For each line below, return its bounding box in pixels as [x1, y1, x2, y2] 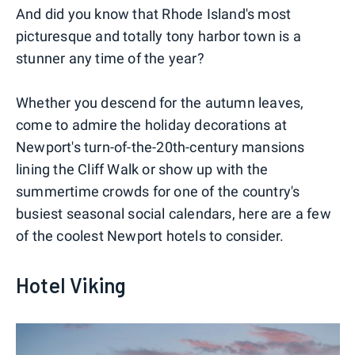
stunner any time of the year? [16, 49, 204, 67]
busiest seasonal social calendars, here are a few [16, 204, 331, 222]
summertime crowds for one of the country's [16, 182, 300, 200]
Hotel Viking [16, 272, 127, 297]
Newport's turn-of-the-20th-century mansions [16, 138, 305, 155]
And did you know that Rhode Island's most [16, 5, 292, 22]
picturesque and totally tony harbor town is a [16, 27, 302, 44]
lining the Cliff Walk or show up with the [16, 160, 269, 177]
